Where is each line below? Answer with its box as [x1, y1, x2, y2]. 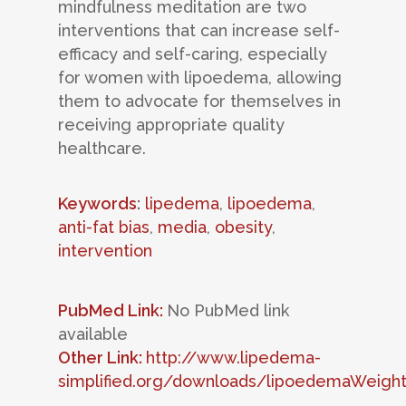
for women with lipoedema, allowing [58, 68, 342, 88]
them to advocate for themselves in [58, 92, 341, 111]
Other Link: [58, 348, 146, 368]
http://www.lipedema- [146, 348, 321, 368]
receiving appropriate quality [58, 115, 285, 135]
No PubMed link [167, 301, 289, 321]
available [58, 324, 128, 344]
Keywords [58, 194, 137, 214]
